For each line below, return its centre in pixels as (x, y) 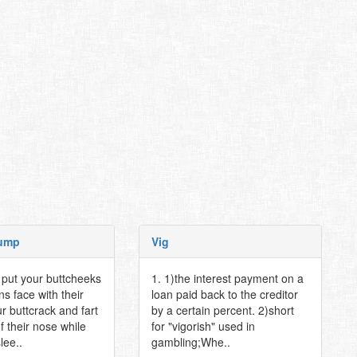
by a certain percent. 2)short (222, 310)
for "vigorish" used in (203, 326)
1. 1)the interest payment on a (227, 278)
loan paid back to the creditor (224, 294)
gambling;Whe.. (190, 342)
